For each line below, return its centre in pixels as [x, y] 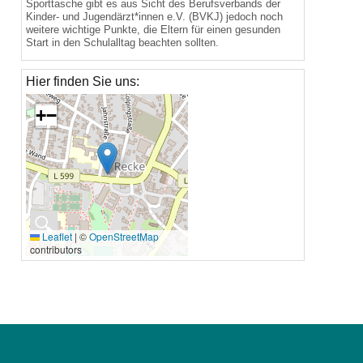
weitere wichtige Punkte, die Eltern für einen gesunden [153, 30]
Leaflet [56, 237]
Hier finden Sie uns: [83, 82]
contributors [56, 250]
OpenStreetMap [124, 237]
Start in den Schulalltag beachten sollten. [122, 43]
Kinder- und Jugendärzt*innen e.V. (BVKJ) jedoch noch [154, 17]
